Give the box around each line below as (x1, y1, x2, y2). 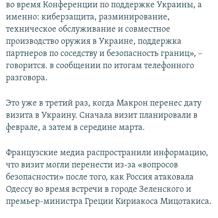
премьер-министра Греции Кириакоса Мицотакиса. (6, 197, 212, 207)
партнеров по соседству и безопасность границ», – (6, 49, 202, 59)
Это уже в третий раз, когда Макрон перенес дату (6, 99, 201, 109)
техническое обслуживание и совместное (6, 25, 170, 35)
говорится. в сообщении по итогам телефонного (6, 61, 194, 71)
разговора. (6, 73, 48, 83)
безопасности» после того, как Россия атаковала (6, 173, 194, 182)
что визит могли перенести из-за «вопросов (6, 161, 178, 170)
